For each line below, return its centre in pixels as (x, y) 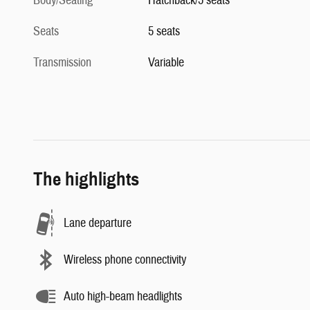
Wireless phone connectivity (125, 259)
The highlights (86, 180)
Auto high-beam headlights (123, 296)
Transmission (62, 63)
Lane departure (98, 223)
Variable (166, 63)
